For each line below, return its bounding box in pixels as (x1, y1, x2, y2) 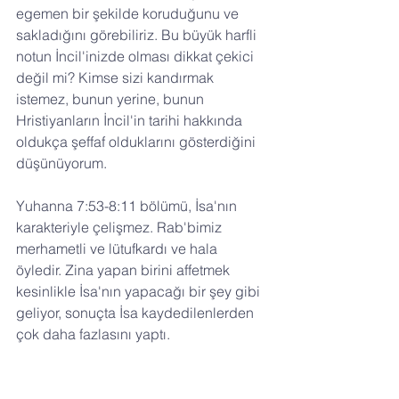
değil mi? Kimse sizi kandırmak (16, 69, 217, 87)
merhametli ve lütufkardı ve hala (16, 240, 221, 258)
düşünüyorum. (16, 154, 107, 173)
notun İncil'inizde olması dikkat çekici (16, 47, 257, 66)
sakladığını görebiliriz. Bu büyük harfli (16, 26, 260, 45)
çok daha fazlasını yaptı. (16, 325, 170, 344)
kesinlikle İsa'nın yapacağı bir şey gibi (16, 282, 264, 301)
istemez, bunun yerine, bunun (16, 90, 208, 109)
